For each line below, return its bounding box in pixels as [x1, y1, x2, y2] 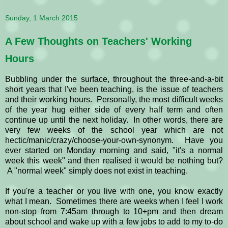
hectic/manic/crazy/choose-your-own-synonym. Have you [5, 136, 223, 145]
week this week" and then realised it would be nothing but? [5, 156, 223, 165]
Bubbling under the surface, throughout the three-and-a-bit [5, 75, 223, 84]
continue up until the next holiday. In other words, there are [5, 116, 223, 125]
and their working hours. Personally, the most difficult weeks [5, 95, 223, 104]
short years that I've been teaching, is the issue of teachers [5, 85, 223, 94]
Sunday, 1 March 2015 [5, 13, 78, 22]
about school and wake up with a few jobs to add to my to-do [5, 217, 223, 226]
